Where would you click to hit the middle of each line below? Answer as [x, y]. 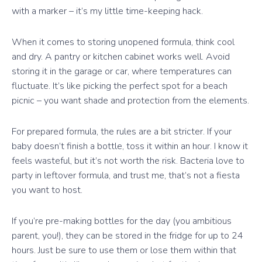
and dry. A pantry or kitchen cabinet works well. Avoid [121, 57]
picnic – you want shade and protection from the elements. [130, 101]
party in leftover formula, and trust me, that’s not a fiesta [126, 176]
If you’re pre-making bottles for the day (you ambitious [122, 221]
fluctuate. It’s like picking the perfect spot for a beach [120, 86]
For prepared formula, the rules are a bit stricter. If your [122, 132]
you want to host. [47, 190]
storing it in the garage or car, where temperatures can [122, 72]
